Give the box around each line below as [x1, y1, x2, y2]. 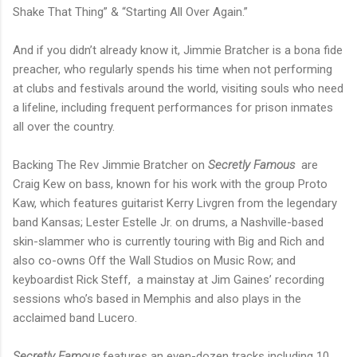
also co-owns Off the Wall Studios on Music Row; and [13, 253, 296, 269]
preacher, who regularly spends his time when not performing [13, 62, 332, 77]
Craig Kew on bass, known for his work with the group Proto [13, 177, 328, 192]
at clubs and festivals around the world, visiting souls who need [13, 81, 343, 96]
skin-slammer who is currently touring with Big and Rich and [13, 234, 324, 249]
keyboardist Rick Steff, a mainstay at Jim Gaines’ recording [13, 273, 324, 288]
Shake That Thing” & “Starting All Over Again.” [13, 5, 248, 20]
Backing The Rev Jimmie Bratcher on [13, 158, 208, 173]
